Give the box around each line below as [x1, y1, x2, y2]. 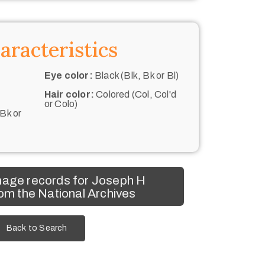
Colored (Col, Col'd [93, 89, 176, 99]
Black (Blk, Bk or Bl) [92, 70, 179, 80]
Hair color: [44, 89, 94, 99]
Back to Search [6, 224, 67, 233]
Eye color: [44, 70, 93, 80]
